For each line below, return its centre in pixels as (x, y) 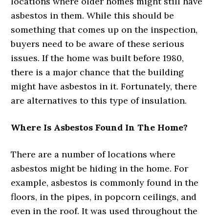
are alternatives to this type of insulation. (99, 100)
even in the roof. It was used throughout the (104, 211)
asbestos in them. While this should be (93, 15)
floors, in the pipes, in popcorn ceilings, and (104, 197)
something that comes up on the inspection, (104, 29)
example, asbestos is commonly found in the (105, 182)
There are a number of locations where (93, 154)
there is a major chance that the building (98, 72)
